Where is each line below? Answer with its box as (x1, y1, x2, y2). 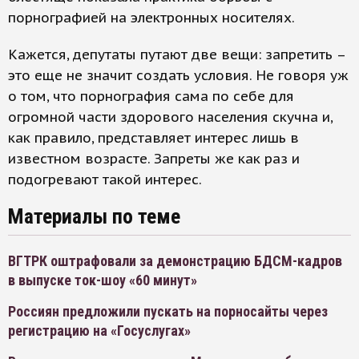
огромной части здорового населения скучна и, (8, 108, 333, 126)
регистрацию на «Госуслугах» (8, 322, 191, 339)
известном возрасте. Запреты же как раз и (8, 150, 300, 167)
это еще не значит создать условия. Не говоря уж (8, 67, 349, 84)
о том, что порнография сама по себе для (8, 87, 294, 105)
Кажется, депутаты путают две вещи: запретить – (8, 46, 345, 63)
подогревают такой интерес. (8, 171, 202, 188)
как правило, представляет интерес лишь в (8, 129, 299, 147)
